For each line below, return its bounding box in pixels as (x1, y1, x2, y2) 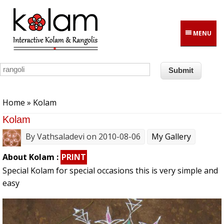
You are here (2, 87, 53, 97)
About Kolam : (2, 151, 60, 163)
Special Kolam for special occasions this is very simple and (2, 165, 218, 176)
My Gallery (151, 131, 191, 142)
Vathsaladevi (37, 131, 84, 142)
